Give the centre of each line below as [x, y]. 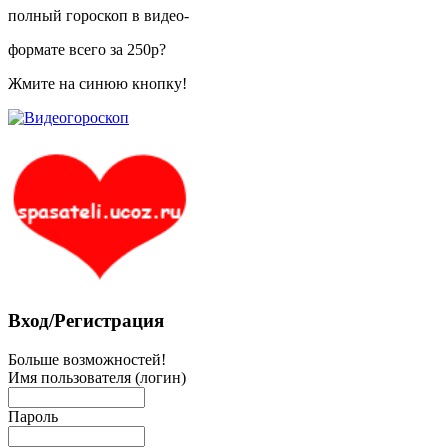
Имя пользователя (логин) [97, 377]
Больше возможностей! [87, 359]
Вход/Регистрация [86, 320]
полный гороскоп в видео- [98, 16]
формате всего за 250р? [87, 50]
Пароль [33, 416]
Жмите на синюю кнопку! [97, 84]
